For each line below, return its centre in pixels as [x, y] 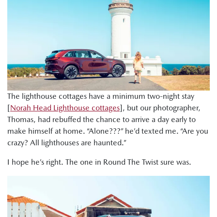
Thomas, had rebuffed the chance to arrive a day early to [101, 120]
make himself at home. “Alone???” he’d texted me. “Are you [108, 131]
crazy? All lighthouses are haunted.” [67, 143]
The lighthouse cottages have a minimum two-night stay [101, 96]
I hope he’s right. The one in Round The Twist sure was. [99, 162]
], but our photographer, [160, 108]
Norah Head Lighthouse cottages [65, 108]
